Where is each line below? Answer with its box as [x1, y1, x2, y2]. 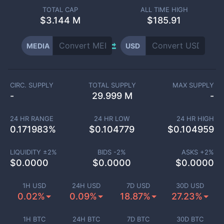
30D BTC [176, 215, 203, 223]
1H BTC [22, 215, 45, 223]
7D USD [126, 181, 150, 189]
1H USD [22, 181, 46, 189]
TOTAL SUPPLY [88, 81, 136, 89]
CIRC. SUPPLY [10, 81, 53, 89]
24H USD [71, 181, 100, 189]
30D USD [176, 181, 204, 189]
